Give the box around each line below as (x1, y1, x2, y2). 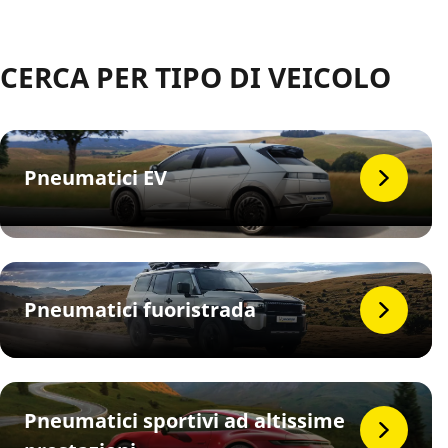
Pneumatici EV (24, 164, 167, 191)
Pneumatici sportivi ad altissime (24, 407, 345, 434)
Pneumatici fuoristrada (24, 296, 256, 323)
